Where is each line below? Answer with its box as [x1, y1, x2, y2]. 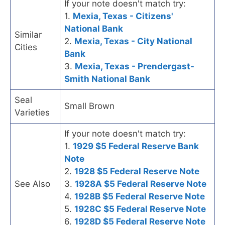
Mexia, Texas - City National [74, 36, 192, 46]
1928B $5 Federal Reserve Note [74, 191, 205, 201]
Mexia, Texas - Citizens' [73, 11, 173, 21]
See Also [15, 178, 50, 189]
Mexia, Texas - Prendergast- [75, 61, 194, 71]
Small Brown [64, 100, 115, 111]
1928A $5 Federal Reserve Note [75, 178, 206, 189]
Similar [15, 29, 42, 40]
